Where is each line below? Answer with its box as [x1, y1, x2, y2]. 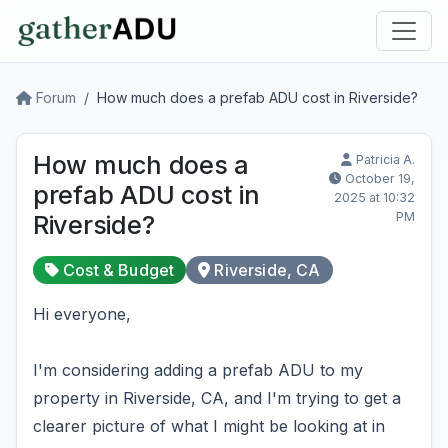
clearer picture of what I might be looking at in [33, 416, 385, 436]
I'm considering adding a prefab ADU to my [33, 360, 363, 380]
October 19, [345, 171, 415, 186]
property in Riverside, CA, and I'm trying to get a [33, 388, 401, 408]
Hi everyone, [33, 304, 131, 324]
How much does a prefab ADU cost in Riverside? [97, 89, 418, 106]
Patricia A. [356, 152, 415, 167]
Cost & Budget [63, 260, 175, 280]
